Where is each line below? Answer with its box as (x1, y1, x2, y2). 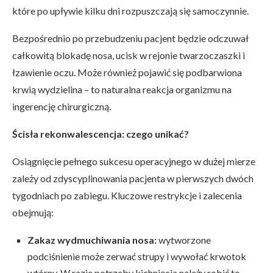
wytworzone (157, 234, 211, 246)
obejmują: (12, 207, 54, 219)
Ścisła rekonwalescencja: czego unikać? (12, 128, 189, 140)
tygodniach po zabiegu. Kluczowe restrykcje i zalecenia (12, 190, 242, 202)
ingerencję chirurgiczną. (12, 101, 111, 113)
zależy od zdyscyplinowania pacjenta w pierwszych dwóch (12, 172, 253, 185)
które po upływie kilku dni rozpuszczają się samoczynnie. (12, 5, 249, 17)
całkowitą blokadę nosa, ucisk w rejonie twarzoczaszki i (12, 49, 245, 62)
